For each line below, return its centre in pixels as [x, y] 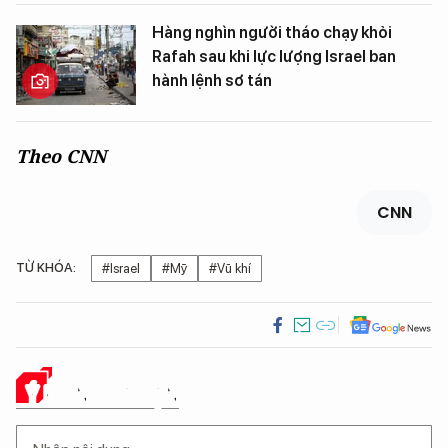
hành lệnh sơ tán [212, 81]
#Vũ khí [230, 269]
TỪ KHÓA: [46, 268]
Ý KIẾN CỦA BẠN [102, 394]
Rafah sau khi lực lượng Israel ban [274, 57]
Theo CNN [61, 156]
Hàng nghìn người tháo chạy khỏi [272, 33]
